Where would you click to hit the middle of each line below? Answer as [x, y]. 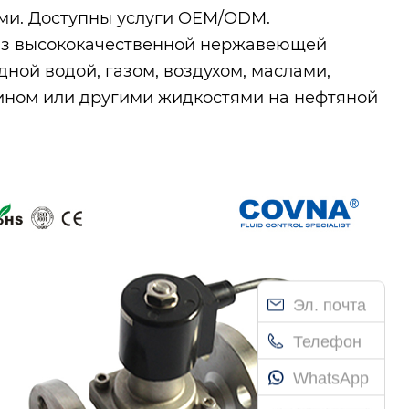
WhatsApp [331, 378]
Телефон [327, 342]
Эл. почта [330, 305]
